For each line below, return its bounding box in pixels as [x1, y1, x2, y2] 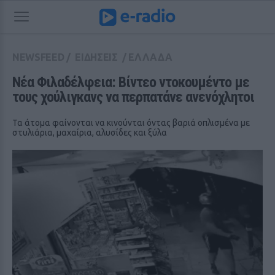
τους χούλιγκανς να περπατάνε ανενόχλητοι [12, 88, 254, 106]
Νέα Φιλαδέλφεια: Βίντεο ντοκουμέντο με [12, 74, 249, 91]
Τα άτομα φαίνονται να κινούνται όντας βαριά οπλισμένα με [12, 118, 250, 128]
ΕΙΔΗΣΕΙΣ [75, 52, 118, 63]
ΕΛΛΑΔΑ [128, 52, 172, 63]
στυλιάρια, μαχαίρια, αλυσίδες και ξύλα [12, 128, 167, 137]
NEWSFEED [12, 52, 64, 63]
